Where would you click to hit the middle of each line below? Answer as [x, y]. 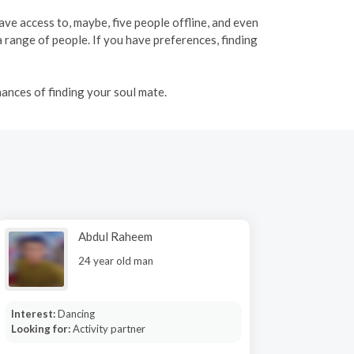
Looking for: [41, 329]
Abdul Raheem [115, 236]
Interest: [34, 314]
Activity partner [109, 329]
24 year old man [116, 261]
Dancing [76, 314]
